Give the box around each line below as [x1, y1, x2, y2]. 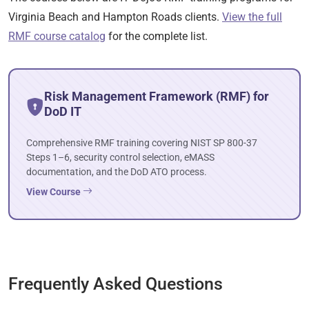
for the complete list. [106, 30, 208, 43]
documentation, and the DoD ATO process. [26, 166, 207, 178]
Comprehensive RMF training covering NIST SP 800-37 [26, 137, 257, 149]
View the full [222, 10, 282, 23]
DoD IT [44, 104, 81, 119]
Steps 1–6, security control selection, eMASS [26, 151, 215, 163]
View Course [26, 186, 83, 197]
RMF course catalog [8, 30, 106, 43]
